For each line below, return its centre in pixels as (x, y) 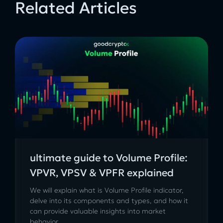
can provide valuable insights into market (98, 211)
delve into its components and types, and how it (109, 201)
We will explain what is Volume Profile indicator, (107, 190)
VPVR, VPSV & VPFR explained (102, 173)
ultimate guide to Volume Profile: (109, 158)
